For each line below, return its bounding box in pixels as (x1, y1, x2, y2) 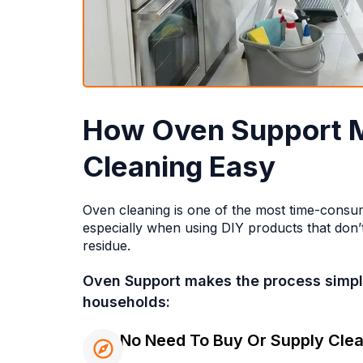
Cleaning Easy (83, 148, 275, 183)
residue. (83, 237, 130, 254)
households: (83, 293, 170, 310)
